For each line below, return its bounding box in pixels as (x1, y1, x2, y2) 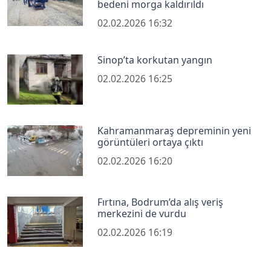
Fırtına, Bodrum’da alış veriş (97, 195, 224, 209)
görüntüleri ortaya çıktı (97, 135, 204, 149)
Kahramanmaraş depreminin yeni (97, 124, 252, 138)
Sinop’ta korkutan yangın (97, 53, 213, 67)
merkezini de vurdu (97, 206, 187, 220)
